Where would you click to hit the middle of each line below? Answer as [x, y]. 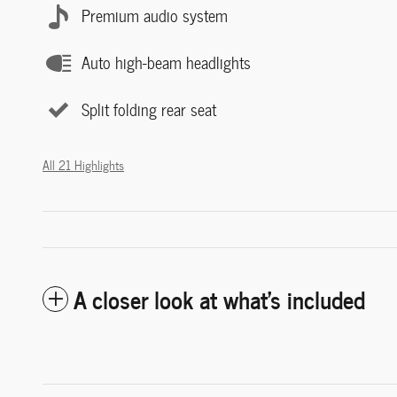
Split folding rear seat [149, 110]
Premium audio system [155, 16]
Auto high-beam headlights [166, 63]
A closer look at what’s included [219, 298]
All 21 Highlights [83, 164]
